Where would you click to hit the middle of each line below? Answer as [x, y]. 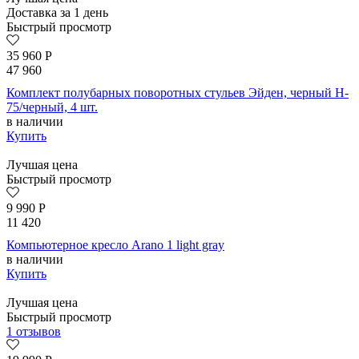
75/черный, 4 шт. [52, 107]
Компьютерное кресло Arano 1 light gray [115, 245]
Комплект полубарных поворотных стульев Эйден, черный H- [177, 93]
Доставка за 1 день [57, 13]
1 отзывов [34, 332]
